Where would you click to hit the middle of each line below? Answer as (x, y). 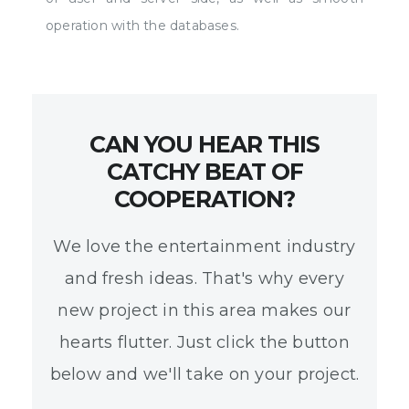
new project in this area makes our (204, 310)
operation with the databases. (143, 25)
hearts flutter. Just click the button (204, 342)
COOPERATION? (204, 199)
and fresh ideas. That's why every (204, 278)
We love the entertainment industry (204, 246)
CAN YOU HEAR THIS (204, 144)
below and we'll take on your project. (204, 374)
